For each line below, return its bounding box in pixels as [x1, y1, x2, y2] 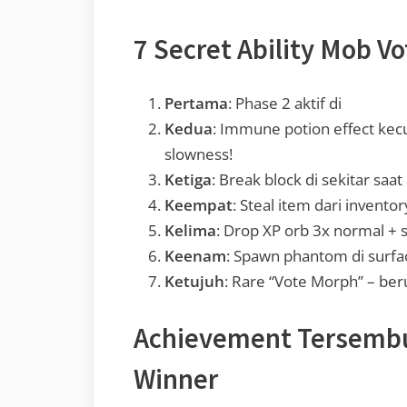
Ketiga [164, 169, 212, 191]
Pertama [164, 93, 228, 114]
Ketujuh [164, 271, 224, 293]
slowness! [164, 144, 233, 165]
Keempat [164, 194, 233, 216]
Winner [134, 361, 218, 396]
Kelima [164, 220, 216, 242]
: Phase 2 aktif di [228, 93, 342, 114]
